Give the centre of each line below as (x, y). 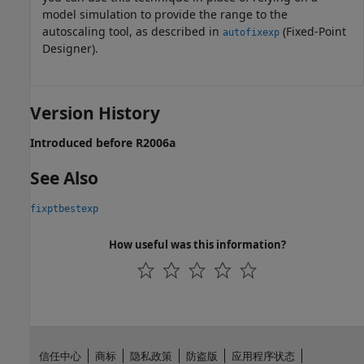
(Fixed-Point (313, 31)
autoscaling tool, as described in (132, 31)
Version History (95, 113)
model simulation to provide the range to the (165, 14)
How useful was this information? (197, 244)
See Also (64, 178)
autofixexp (251, 32)
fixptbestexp (64, 208)
